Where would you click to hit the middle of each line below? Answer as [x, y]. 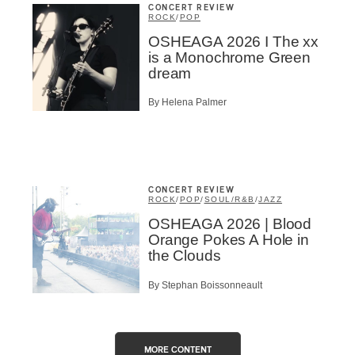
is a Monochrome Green [229, 57]
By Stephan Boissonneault [205, 285]
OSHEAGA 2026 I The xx [233, 42]
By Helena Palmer [187, 103]
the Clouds [185, 256]
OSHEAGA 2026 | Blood [230, 224]
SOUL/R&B [229, 200]
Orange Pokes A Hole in [229, 240]
